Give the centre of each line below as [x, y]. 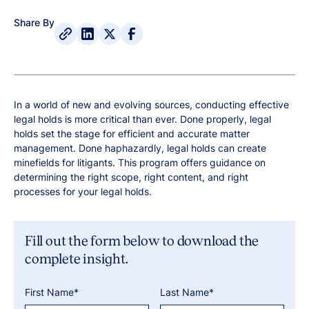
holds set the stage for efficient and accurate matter [132, 133]
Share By [34, 22]
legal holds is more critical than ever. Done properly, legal [142, 119]
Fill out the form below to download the [142, 241]
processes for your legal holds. [83, 191]
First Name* [52, 292]
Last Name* [187, 292]
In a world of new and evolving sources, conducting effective [151, 104]
